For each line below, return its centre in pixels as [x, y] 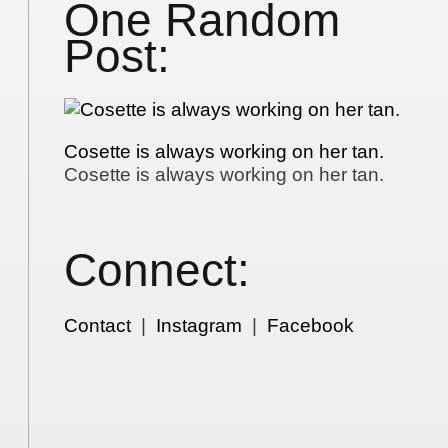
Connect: [157, 270]
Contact [98, 326]
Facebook [311, 326]
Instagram [199, 326]
